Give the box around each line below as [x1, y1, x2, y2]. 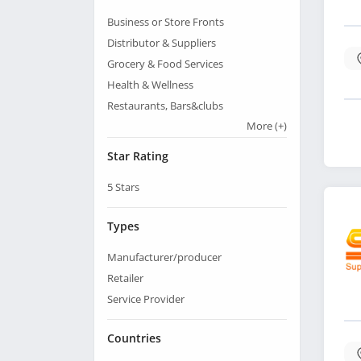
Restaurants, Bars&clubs [107, 98, 223, 114]
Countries [107, 330, 161, 346]
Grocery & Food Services [107, 56, 223, 72]
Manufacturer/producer [107, 250, 222, 265]
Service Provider [107, 292, 185, 307]
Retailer [107, 271, 143, 286]
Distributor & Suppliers [107, 35, 216, 51]
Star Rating [107, 148, 168, 164]
